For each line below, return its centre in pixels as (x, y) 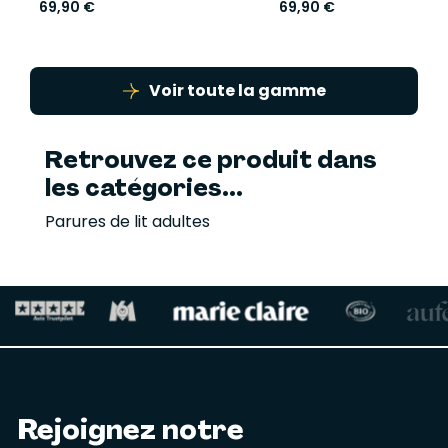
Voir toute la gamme (237, 91)
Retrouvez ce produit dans (211, 160)
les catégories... (144, 188)
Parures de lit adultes (127, 222)
